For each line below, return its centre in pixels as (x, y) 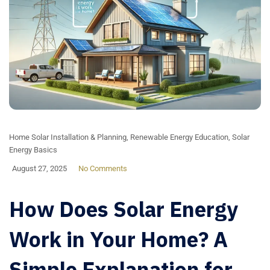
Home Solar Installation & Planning (68, 137)
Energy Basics (33, 150)
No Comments (103, 169)
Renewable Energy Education (179, 137)
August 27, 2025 (39, 169)
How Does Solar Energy (124, 209)
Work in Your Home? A (118, 240)
